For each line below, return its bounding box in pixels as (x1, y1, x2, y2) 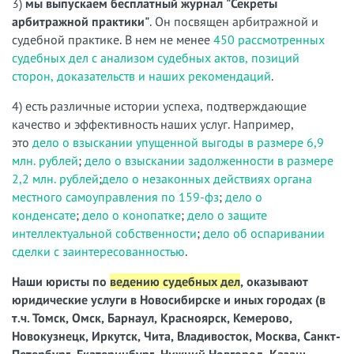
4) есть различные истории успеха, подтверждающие (12, 98, 307, 114)
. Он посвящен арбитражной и (149, 13, 318, 29)
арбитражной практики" (12, 13, 149, 29)
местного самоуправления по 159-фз (12, 189, 219, 205)
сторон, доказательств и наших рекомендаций (12, 68, 271, 84)
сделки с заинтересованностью (12, 243, 185, 259)
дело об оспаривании (203, 225, 325, 241)
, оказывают (240, 273, 307, 289)
